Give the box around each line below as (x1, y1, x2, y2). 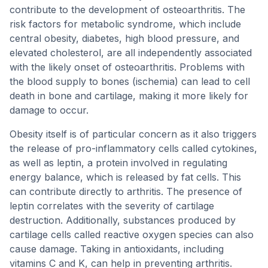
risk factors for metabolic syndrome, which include (10, 18, 241, 30)
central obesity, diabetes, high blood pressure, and (10, 32, 239, 44)
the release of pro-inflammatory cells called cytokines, (10, 142, 257, 154)
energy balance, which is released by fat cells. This (10, 171, 241, 183)
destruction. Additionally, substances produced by (10, 214, 236, 226)
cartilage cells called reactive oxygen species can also (10, 229, 254, 240)
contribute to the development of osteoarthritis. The (10, 4, 245, 16)
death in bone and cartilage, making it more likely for (10, 90, 248, 102)
